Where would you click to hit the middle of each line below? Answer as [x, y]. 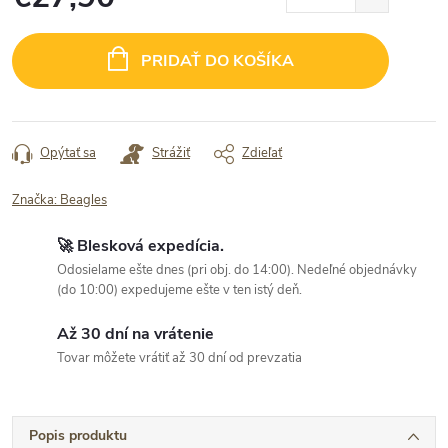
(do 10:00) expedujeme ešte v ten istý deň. [179, 290]
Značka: [36, 200]
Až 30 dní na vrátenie [135, 334]
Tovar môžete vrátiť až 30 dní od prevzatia [179, 358]
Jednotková [46, 24]
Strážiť [171, 153]
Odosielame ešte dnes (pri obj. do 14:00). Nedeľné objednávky [237, 270]
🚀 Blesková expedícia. [140, 246]
